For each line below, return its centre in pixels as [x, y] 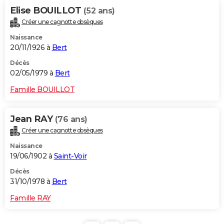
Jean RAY [32, 119]
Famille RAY [30, 198]
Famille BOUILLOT [42, 89]
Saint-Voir [70, 156]
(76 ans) [71, 119]
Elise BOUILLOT [47, 10]
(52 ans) [99, 10]
